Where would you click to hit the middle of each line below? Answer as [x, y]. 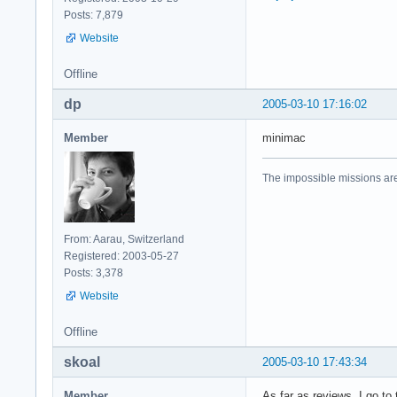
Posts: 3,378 [93, 272]
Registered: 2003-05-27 [121, 256]
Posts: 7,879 [93, 15]
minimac [284, 137]
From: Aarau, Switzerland [124, 239]
